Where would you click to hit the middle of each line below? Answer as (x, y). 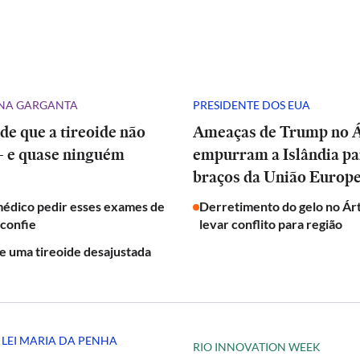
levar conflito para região (271, 224)
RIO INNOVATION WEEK (257, 346)
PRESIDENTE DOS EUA (252, 104)
